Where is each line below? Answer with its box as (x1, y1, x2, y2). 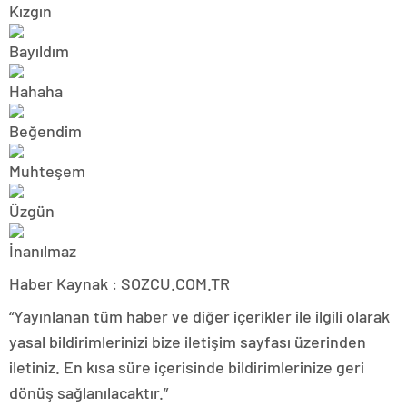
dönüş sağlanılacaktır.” (9, 382, 168, 403)
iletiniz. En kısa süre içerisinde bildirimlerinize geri (9, 357, 364, 378)
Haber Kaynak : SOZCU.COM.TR (9, 273, 230, 294)
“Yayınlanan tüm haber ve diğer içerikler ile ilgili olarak (9, 306, 390, 327)
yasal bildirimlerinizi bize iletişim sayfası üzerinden (9, 332, 366, 352)
